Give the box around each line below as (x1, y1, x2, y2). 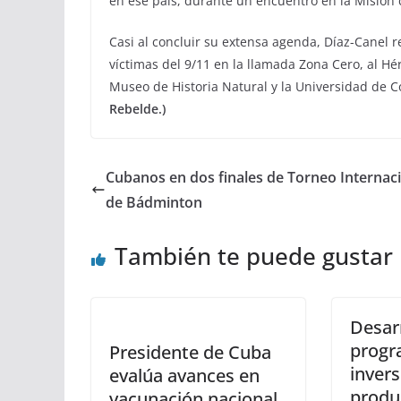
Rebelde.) (109, 100, 166, 117)
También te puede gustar (115, 240, 393, 272)
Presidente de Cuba (109, 340, 271, 364)
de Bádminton (106, 192, 202, 212)
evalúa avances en (109, 363, 260, 388)
